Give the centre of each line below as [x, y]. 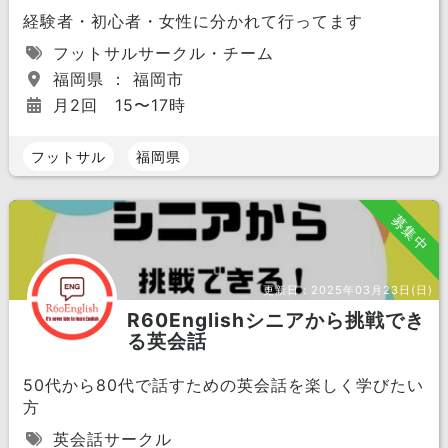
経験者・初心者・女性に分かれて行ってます [192, 21]
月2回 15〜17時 [116, 105]
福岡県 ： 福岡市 [115, 79]
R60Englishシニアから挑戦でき [275, 320]
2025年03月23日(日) [372, 290]
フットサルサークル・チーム [160, 53]
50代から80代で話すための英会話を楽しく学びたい [223, 385]
